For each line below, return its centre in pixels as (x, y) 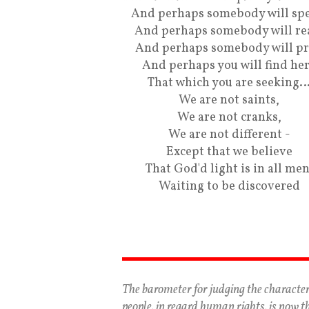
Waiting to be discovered (229, 187)
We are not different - (229, 135)
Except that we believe (229, 152)
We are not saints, (229, 100)
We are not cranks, (229, 118)
